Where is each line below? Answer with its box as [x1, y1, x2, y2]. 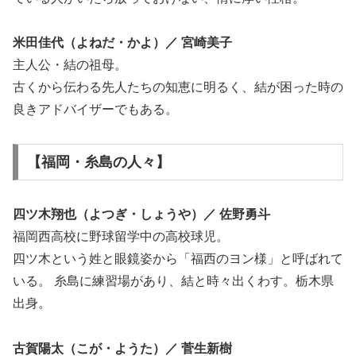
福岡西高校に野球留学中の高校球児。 [13, 229, 229, 243]
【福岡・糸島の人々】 [26, 153, 170, 170]
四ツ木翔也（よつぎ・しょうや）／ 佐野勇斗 [13, 207, 270, 221]
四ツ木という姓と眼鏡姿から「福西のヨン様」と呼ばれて [13, 251, 343, 265]
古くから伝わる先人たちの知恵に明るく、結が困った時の [13, 80, 343, 95]
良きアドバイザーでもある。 [13, 103, 178, 117]
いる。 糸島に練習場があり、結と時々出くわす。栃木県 [13, 273, 334, 288]
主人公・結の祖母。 [13, 58, 127, 72]
